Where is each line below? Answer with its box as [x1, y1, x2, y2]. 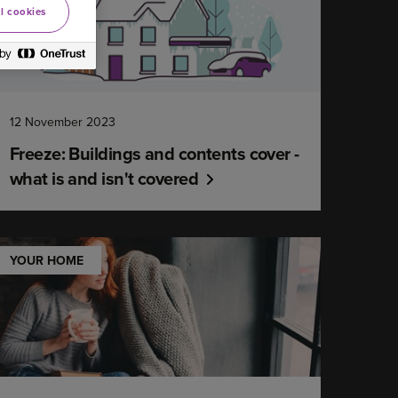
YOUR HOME [9, 251, 84, 269]
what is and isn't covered [9, 165, 198, 191]
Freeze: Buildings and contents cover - [9, 140, 299, 166]
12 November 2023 [9, 113, 115, 131]
